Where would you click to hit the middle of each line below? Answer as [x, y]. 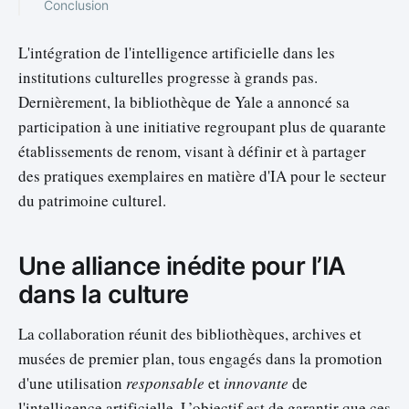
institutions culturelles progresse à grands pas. [168, 77]
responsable [165, 383]
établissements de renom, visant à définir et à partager [192, 151]
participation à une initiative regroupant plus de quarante [202, 126]
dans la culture [104, 295]
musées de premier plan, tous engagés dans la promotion [200, 358]
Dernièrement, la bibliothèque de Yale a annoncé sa [184, 101]
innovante [256, 383]
